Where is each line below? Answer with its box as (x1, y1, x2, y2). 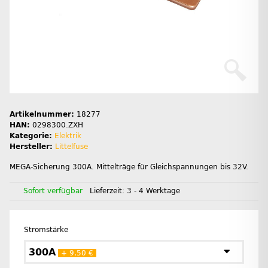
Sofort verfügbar (23, 187, 83, 196)
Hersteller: (10, 142, 53, 151)
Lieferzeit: (90, 187, 127, 196)
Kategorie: (10, 132, 54, 141)
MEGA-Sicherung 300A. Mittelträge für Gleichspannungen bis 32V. (10, 163, 248, 172)
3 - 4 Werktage (127, 187, 180, 196)
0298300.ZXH (32, 121, 83, 130)
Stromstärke (24, 226, 73, 234)
